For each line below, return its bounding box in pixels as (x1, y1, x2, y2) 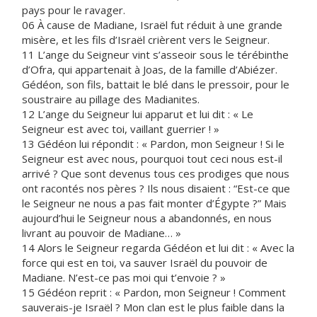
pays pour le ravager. (22, 3, 125, 17)
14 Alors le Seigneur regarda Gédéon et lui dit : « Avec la (22, 241, 294, 255)
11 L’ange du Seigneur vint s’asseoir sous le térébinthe (22, 47, 289, 62)
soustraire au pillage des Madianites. (22, 92, 200, 106)
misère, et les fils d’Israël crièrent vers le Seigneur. (22, 33, 270, 47)
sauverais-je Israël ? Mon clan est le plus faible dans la (22, 300, 284, 314)
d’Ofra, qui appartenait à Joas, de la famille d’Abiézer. (22, 62, 277, 76)
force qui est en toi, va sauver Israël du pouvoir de (22, 255, 267, 270)
